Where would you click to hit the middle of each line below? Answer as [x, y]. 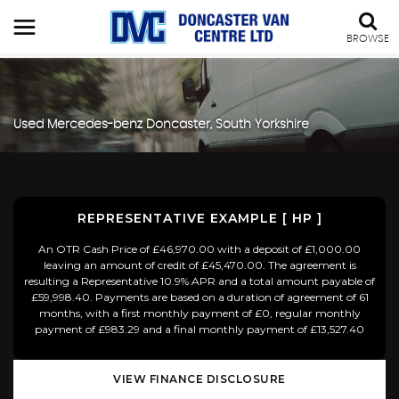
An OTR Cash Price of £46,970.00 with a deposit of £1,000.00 [199, 248]
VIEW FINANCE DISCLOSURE [199, 379]
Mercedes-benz [95, 125]
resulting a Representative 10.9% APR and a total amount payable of [199, 281]
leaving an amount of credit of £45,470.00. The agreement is [199, 265]
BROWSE [368, 38]
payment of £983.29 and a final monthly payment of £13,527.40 [199, 329]
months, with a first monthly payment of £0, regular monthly [199, 313]
